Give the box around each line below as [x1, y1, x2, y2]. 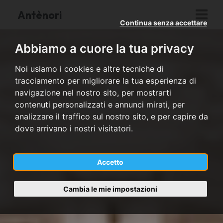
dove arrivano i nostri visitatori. [15, 123, 133, 133]
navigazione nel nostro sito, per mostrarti [15, 88, 171, 98]
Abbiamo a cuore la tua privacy [15, 41, 194, 56]
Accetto [97, 158, 123, 166]
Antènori [17, 8, 62, 21]
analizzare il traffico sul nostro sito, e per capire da [15, 111, 208, 121]
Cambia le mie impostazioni [63, 184, 157, 193]
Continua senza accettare [119, 18, 207, 27]
